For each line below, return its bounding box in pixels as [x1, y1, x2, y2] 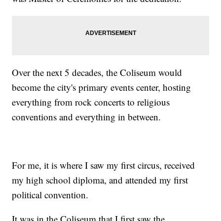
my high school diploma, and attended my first [12, 174, 188, 186]
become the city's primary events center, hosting [12, 81, 191, 94]
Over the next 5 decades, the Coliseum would [12, 66, 183, 79]
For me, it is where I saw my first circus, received [12, 159, 195, 172]
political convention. [12, 188, 89, 201]
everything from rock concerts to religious [12, 96, 170, 109]
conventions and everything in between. [12, 110, 161, 123]
